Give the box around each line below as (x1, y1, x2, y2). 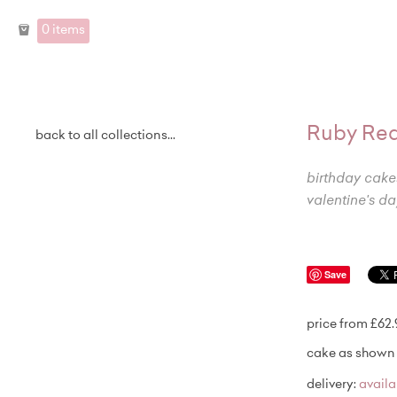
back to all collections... (35, 130, 175, 143)
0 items (42, 24, 85, 37)
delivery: (307, 379, 359, 393)
